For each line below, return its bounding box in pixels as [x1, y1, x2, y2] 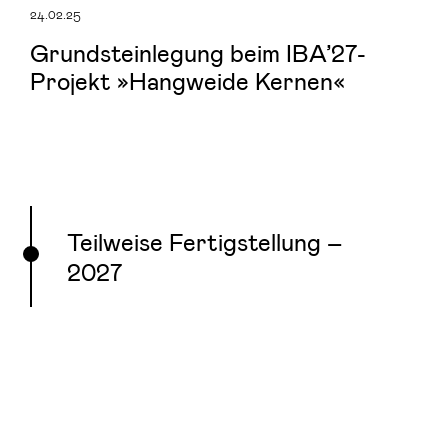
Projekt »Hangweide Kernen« [30, 65, 345, 95]
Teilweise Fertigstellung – [67, 226, 342, 256]
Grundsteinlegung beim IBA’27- [30, 37, 366, 67]
